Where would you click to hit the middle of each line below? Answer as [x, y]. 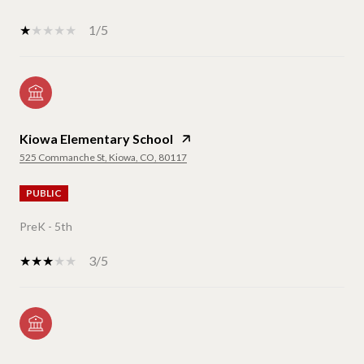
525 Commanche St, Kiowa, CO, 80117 [103, 157]
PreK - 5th [46, 226]
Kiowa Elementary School [96, 138]
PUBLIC [44, 193]
